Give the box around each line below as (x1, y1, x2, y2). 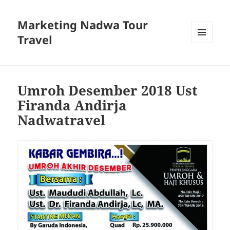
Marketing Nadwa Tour (17, 17, 148, 33)
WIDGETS (191, 60, 220, 69)
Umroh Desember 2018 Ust (17, 81, 198, 100)
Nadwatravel (17, 111, 106, 130)
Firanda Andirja (17, 96, 127, 115)
